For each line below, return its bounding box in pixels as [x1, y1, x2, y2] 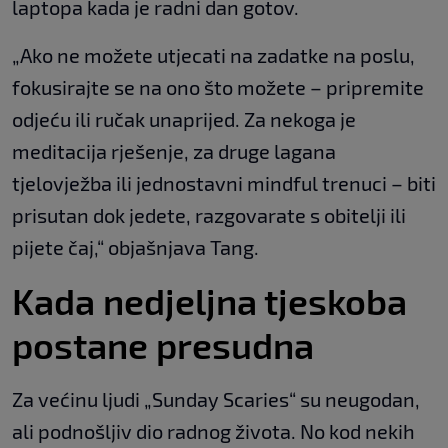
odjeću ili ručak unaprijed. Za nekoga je [12, 106, 356, 131]
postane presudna [12, 322, 314, 366]
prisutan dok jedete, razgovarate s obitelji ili [12, 202, 406, 227]
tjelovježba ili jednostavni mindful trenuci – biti [12, 170, 436, 195]
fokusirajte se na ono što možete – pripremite [12, 74, 424, 99]
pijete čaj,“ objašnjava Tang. [12, 234, 259, 259]
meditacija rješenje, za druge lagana [12, 138, 336, 163]
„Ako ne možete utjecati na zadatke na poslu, [12, 42, 415, 67]
